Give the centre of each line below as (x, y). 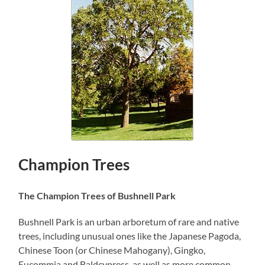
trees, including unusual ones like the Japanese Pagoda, (130, 236)
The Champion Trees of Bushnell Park (97, 196)
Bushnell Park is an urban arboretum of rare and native (129, 222)
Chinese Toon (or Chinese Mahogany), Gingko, (112, 250)
